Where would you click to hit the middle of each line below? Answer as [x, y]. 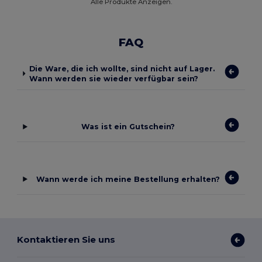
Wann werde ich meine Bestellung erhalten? [128, 179]
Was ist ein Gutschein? [128, 127]
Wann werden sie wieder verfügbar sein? [113, 78]
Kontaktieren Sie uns [66, 240]
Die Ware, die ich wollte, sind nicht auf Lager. [122, 68]
